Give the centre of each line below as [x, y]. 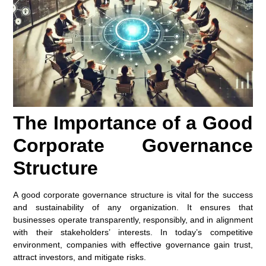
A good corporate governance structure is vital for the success [133, 195]
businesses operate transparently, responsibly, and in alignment [133, 220]
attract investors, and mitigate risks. [80, 257]
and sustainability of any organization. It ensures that [133, 208]
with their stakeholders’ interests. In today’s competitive [133, 232]
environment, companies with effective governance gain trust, [133, 245]
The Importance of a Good [133, 123]
